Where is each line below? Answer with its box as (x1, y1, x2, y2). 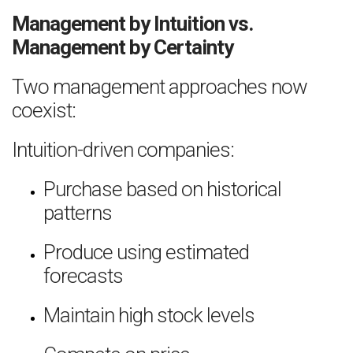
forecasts (43, 264, 123, 288)
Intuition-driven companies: (12, 138, 234, 162)
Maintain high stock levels (43, 303, 255, 327)
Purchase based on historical (43, 177, 281, 201)
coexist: (12, 98, 76, 122)
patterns (43, 201, 112, 225)
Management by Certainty (12, 35, 233, 59)
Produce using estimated (43, 240, 249, 264)
